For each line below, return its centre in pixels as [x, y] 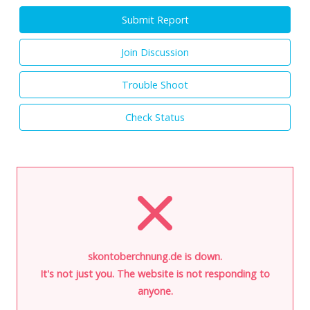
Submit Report [155, 19]
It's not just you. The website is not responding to [155, 273]
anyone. [155, 291]
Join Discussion [155, 52]
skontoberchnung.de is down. [155, 256]
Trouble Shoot [155, 84]
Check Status [155, 117]
